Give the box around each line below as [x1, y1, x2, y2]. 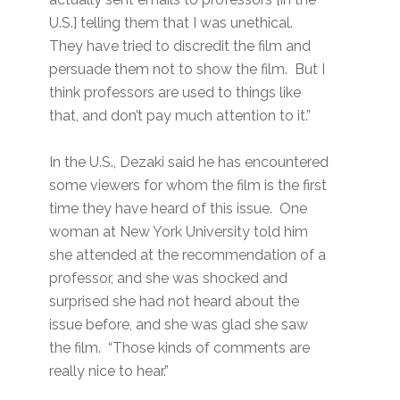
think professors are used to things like [49, 84, 302, 102]
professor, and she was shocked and [49, 270, 288, 287]
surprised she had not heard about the [49, 293, 300, 311]
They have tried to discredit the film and [49, 37, 312, 55]
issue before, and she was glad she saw [49, 316, 309, 334]
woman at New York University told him [49, 223, 309, 241]
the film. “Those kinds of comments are [49, 339, 311, 357]
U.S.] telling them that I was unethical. [49, 14, 297, 32]
